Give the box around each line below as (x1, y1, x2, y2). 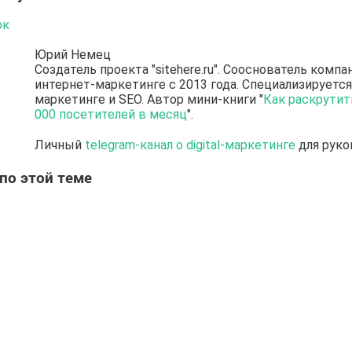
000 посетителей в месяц (34, 107, 187, 123)
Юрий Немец (34, 47, 111, 63)
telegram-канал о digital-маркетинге (84, 137, 295, 153)
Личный (34, 137, 85, 153)
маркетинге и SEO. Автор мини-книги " (34, 92, 263, 108)
